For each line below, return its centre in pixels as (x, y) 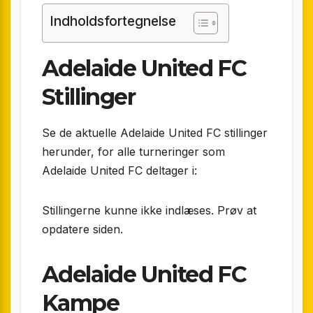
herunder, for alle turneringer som (133, 151)
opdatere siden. (82, 229)
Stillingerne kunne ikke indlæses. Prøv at (149, 210)
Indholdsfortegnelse (113, 21)
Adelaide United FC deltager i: (119, 170)
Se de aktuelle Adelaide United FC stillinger (155, 132)
